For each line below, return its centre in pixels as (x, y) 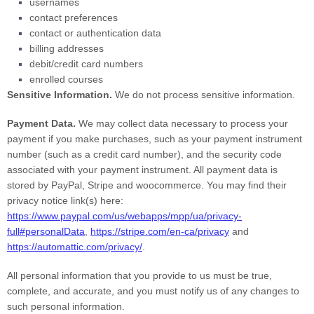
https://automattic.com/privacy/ (75, 247)
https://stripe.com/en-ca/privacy (160, 231)
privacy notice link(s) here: (65, 200)
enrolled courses (66, 79)
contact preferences (74, 18)
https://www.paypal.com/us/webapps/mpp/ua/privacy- (124, 216)
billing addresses (67, 48)
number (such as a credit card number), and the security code (144, 154)
